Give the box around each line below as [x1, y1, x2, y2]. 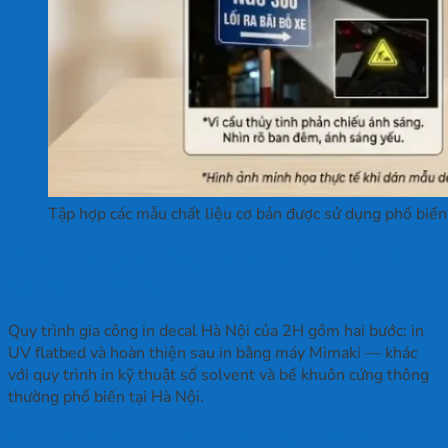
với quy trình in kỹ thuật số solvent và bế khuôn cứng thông [8, 364, 429, 387]
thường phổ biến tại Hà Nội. [8, 386, 204, 409]
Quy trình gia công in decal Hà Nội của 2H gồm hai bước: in [8, 320, 424, 343]
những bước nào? [8, 272, 196, 301]
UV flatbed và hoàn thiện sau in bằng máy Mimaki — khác [8, 342, 417, 365]
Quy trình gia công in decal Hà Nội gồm [8, 244, 429, 273]
